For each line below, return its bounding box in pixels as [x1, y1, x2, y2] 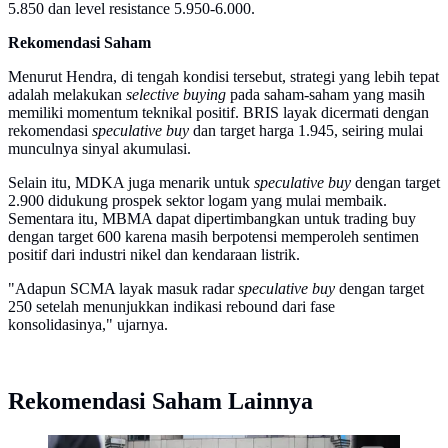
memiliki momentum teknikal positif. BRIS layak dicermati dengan [8, 104, 429, 122]
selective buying [122, 86, 226, 104]
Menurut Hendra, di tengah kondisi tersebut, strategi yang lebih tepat [8, 68, 439, 86]
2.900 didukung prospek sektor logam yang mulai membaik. [8, 192, 387, 210]
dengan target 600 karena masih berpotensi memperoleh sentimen [8, 228, 419, 246]
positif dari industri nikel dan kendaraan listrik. [8, 246, 300, 264]
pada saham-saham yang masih [226, 86, 425, 104]
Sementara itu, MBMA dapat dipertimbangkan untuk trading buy [8, 210, 416, 228]
